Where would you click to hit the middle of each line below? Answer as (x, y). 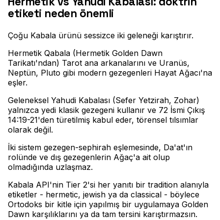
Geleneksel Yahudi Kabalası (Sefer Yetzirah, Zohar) (104, 100)
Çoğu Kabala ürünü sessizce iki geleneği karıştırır (100, 36)
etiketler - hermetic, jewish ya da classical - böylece (104, 195)
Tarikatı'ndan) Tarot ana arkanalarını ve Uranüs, (99, 63)
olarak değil (29, 130)
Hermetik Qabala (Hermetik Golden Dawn (85, 53)
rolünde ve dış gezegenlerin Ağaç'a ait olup (89, 157)
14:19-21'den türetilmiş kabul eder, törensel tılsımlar (103, 120)
